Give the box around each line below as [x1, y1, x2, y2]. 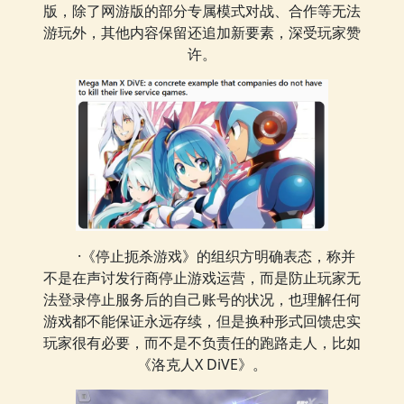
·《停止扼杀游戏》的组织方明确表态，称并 [78, 246, 355, 267]
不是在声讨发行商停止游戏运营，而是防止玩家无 [43, 268, 361, 289]
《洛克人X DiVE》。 [137, 354, 267, 375]
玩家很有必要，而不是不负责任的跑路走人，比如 [43, 333, 361, 353]
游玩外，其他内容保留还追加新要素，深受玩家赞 [43, 23, 361, 42]
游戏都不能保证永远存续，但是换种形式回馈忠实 [43, 311, 361, 332]
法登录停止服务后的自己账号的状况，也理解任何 [43, 289, 361, 310]
